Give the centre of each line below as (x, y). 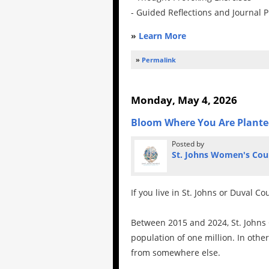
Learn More (162, 36)
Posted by (188, 144)
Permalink (159, 60)
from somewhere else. (176, 253)
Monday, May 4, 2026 (184, 100)
